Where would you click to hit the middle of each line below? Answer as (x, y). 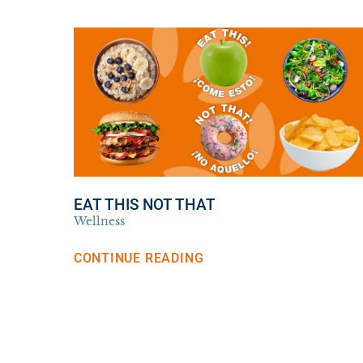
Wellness (99, 221)
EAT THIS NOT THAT (144, 205)
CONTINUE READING (139, 258)
